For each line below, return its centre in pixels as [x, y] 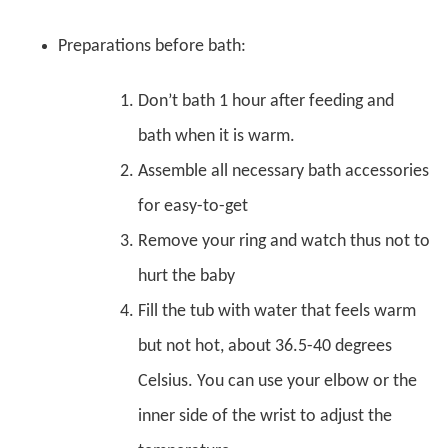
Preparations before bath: [152, 46]
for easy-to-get [193, 206]
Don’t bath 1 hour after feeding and [266, 101]
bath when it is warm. [216, 136]
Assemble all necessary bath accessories [283, 171]
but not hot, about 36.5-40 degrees [265, 346]
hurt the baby [186, 276]
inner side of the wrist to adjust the [265, 416]
